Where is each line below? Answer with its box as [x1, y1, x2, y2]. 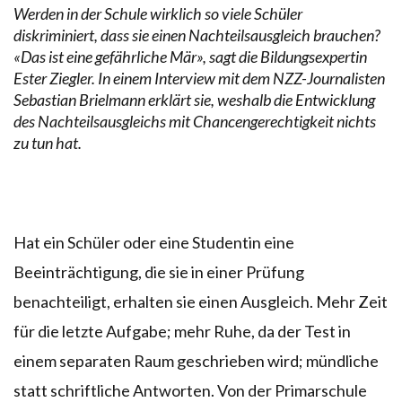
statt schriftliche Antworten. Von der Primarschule [13, 380, 367, 400]
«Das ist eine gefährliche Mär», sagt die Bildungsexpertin [13, 46, 367, 66]
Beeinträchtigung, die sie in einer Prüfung [13, 261, 304, 282]
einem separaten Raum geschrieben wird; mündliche [13, 350, 379, 371]
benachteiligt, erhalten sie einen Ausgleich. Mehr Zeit [13, 291, 388, 311]
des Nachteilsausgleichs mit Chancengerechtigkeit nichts [13, 110, 376, 131]
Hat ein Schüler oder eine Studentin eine [13, 232, 294, 252]
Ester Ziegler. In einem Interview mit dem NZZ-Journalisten [13, 67, 385, 88]
